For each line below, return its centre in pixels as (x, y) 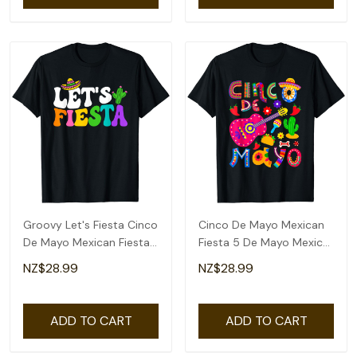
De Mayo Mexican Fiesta (86, 242)
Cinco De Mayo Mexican (261, 225)
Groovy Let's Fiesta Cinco (90, 225)
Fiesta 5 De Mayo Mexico (264, 242)
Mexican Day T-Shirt (252, 260)
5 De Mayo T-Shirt (71, 260)
